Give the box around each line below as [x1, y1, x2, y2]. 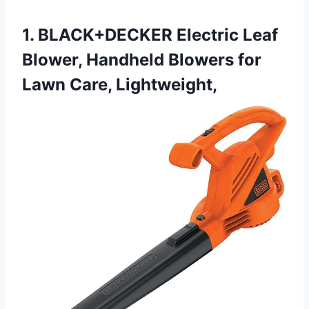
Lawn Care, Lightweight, [22, 74, 217, 95]
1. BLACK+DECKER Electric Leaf [22, 25, 278, 46]
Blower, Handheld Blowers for [22, 50, 261, 70]
